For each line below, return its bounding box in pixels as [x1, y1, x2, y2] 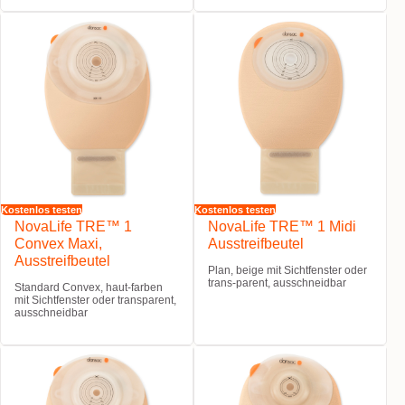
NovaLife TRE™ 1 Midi [208, 219, 356, 234]
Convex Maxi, [14, 236, 102, 251]
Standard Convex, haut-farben [14, 281, 163, 294]
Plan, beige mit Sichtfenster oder [208, 264, 367, 277]
